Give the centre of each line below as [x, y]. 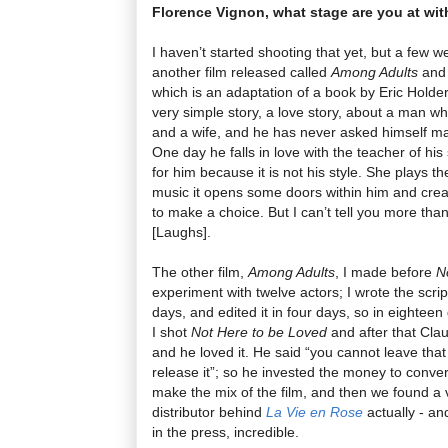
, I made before [385, 271]
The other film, [200, 271]
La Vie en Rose [314, 411]
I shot [171, 331]
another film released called [241, 71]
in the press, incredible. [225, 431]
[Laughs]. [181, 231]
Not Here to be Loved [259, 331]
